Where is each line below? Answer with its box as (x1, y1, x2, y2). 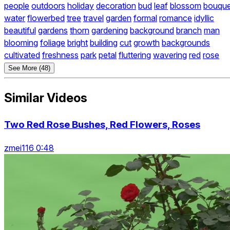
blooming (4, 37, 38, 48)
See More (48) (8, 64, 50, 72)
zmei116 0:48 (4, 142, 54, 153)
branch (176, 25, 202, 36)
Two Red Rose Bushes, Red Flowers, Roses (4, 119, 200, 131)
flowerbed (27, 13, 65, 24)
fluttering (119, 50, 151, 61)
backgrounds (162, 37, 210, 48)
